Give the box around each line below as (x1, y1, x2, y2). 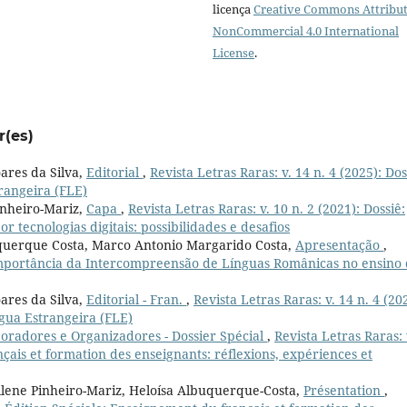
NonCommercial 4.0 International (213, 23, 399, 40)
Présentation (303, 382, 384, 400)
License (213, 45, 254, 62)
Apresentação (295, 236, 383, 254)
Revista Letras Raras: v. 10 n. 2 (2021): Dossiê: (128, 200, 405, 218)
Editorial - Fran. (86, 291, 186, 309)
